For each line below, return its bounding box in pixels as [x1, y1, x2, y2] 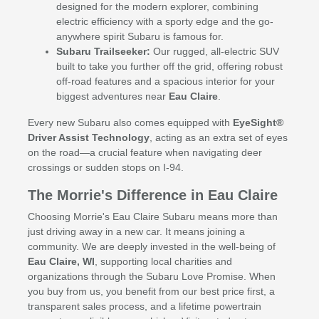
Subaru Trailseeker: [56, 46, 150, 58]
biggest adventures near [56, 90, 169, 103]
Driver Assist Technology [27, 132, 150, 144]
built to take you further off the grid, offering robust [56, 61, 283, 73]
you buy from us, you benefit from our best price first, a [27, 286, 275, 298]
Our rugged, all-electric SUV [150, 46, 279, 58]
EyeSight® [232, 117, 283, 129]
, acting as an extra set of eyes [149, 132, 288, 144]
